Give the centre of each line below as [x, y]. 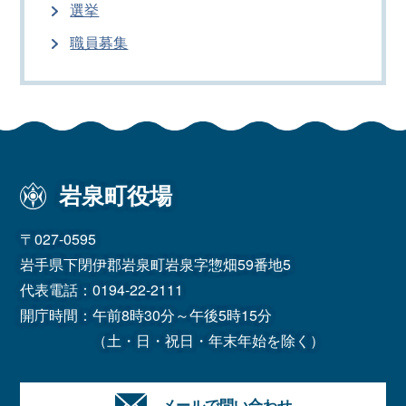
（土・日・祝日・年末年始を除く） [209, 340]
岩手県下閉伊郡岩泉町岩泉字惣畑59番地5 [156, 264]
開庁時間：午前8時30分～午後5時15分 [146, 314]
